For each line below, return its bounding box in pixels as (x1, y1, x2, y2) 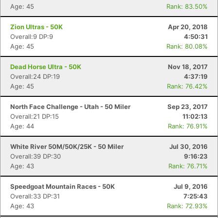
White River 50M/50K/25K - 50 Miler (10, 143, 124, 150)
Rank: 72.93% (167, 202, 208, 210)
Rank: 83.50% (166, 2, 208, 10)
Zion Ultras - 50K (10, 23, 63, 31)
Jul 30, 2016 (169, 143, 208, 150)
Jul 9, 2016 (174, 182, 208, 190)
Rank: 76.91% (168, 122, 208, 130)
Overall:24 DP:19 (10, 73, 60, 80)
